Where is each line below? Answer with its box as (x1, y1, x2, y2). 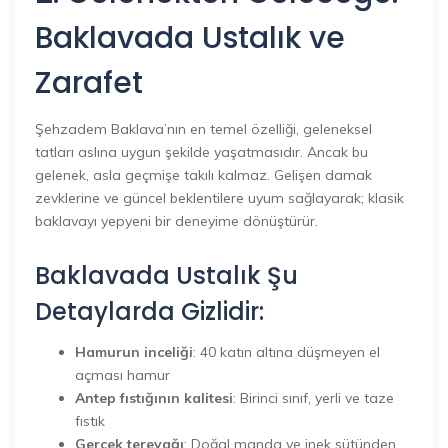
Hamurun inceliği (75, 343, 193, 361)
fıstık (75, 412, 105, 430)
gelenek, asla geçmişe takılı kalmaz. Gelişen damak (35, 165, 372, 184)
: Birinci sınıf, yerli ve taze (233, 389, 394, 407)
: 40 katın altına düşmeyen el (193, 343, 380, 361)
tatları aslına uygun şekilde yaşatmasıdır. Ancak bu (35, 142, 368, 161)
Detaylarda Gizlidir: (35, 294, 264, 328)
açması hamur (75, 366, 170, 384)
